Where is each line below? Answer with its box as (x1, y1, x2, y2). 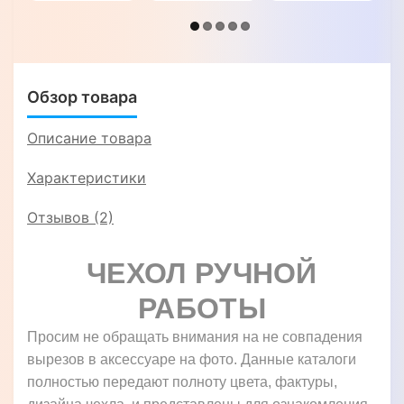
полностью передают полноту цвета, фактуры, (27, 373, 337, 390)
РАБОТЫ (138, 291, 266, 325)
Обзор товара (27, 87, 137, 106)
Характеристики (27, 168, 146, 187)
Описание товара (27, 128, 151, 147)
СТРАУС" (295, 5, 350, 20)
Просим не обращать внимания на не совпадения (27, 328, 363, 344)
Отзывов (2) (27, 207, 114, 226)
